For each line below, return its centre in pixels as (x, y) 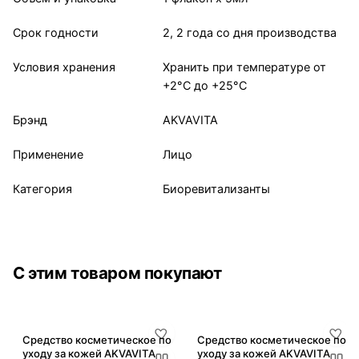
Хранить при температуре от (244, 67)
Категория (42, 189)
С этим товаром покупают (117, 273)
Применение (48, 155)
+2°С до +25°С (205, 86)
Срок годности (56, 33)
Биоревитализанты (216, 189)
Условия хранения (64, 67)
